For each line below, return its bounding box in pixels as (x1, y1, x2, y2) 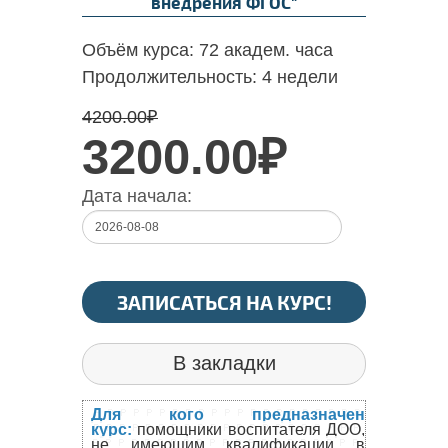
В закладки (172, 351, 276, 374)
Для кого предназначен (91, 405, 365, 423)
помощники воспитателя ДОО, (132, 420, 365, 438)
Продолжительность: (82, 66, 262, 87)
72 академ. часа (199, 39, 333, 60)
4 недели (262, 66, 338, 87)
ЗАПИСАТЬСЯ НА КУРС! (116, 289, 332, 314)
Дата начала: (82, 185, 192, 206)
